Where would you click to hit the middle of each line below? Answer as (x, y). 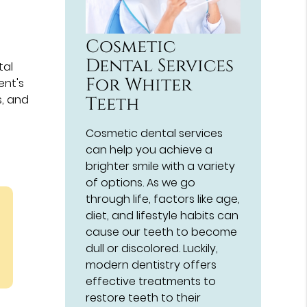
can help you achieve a (149, 150)
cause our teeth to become (162, 232)
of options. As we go (141, 183)
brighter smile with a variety (161, 167)
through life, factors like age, (163, 199)
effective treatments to (151, 282)
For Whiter (139, 86)
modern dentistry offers (151, 265)
